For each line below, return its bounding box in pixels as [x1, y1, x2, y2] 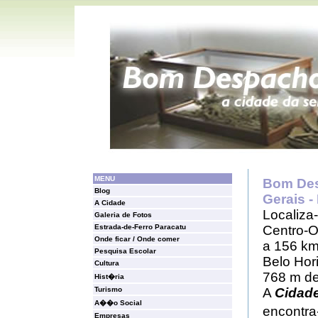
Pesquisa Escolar [94, 247, 156, 255]
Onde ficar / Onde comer [94, 235, 180, 243]
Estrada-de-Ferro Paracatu [94, 223, 186, 231]
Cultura [94, 259, 119, 267]
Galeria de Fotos [94, 211, 152, 219]
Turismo [94, 285, 122, 293]
